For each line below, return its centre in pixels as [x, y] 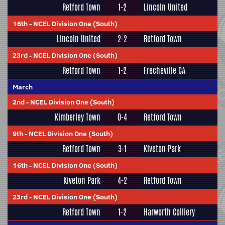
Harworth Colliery [169, 212]
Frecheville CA [164, 71]
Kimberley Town [78, 117]
